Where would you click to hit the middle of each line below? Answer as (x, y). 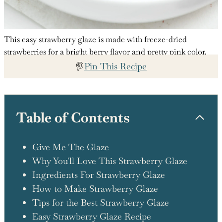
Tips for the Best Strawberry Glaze (100, 202)
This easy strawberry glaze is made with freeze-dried (95, 39)
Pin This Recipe (115, 66)
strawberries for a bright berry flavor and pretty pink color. (105, 52)
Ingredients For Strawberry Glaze (98, 174)
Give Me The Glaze (70, 147)
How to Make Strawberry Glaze (95, 188)
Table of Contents (73, 117)
